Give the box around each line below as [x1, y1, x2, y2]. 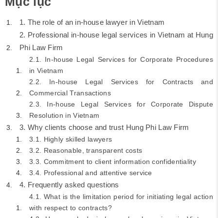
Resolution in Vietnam [29, 111, 100, 119]
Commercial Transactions [29, 89, 111, 97]
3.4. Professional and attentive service [29, 169, 152, 177]
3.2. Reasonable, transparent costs [29, 146, 143, 154]
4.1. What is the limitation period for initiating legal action [29, 193, 213, 200]
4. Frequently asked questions [19, 181, 119, 189]
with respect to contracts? [29, 204, 112, 212]
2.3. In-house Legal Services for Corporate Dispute [29, 100, 213, 108]
